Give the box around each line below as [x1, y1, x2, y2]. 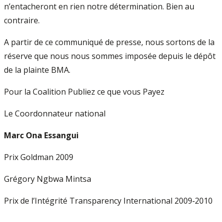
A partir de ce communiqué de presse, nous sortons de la [4, 37, 215, 48]
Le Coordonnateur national [4, 108, 106, 119]
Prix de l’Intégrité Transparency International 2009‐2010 [4, 195, 213, 206]
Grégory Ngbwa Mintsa [4, 173, 91, 184]
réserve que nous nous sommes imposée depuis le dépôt [4, 51, 216, 61]
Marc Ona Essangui [4, 130, 79, 141]
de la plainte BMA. [4, 64, 70, 75]
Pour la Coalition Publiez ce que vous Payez [4, 86, 165, 97]
